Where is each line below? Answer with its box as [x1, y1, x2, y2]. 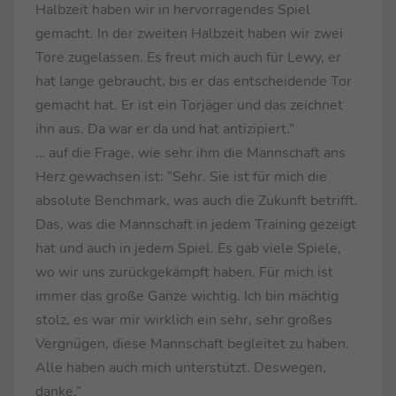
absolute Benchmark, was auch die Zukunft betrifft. [35, 190, 358, 210]
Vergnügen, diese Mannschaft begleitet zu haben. [35, 333, 349, 354]
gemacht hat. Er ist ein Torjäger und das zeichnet [35, 95, 343, 115]
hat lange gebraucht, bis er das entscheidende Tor [35, 71, 352, 91]
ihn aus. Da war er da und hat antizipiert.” [35, 118, 294, 139]
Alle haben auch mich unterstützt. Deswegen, [35, 357, 326, 377]
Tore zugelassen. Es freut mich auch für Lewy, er [35, 47, 341, 67]
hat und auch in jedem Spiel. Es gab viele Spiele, [35, 238, 341, 258]
